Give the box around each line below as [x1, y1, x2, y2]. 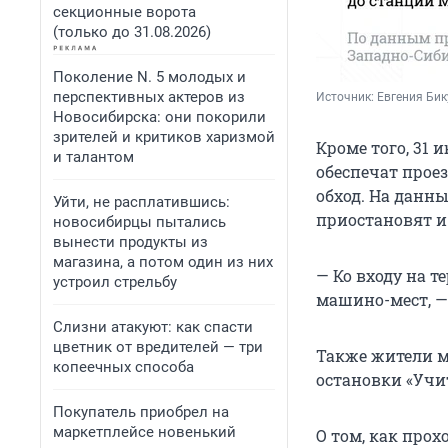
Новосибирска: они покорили [53, 108, 266, 126]
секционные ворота [53, 3, 196, 21]
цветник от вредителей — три [53, 338, 263, 356]
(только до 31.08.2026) [53, 23, 211, 41]
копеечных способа [53, 358, 194, 376]
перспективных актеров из [53, 88, 245, 106]
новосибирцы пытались [53, 213, 226, 231]
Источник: [316, 90, 377, 105]
